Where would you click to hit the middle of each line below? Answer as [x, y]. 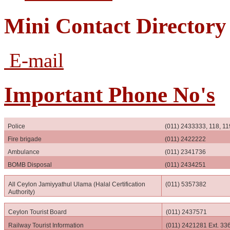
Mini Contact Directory [115, 26]
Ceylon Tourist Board [38, 212]
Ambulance [24, 152]
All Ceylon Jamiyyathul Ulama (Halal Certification [77, 184]
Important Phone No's [110, 94]
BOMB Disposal [30, 165]
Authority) [22, 192]
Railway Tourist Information [46, 225]
